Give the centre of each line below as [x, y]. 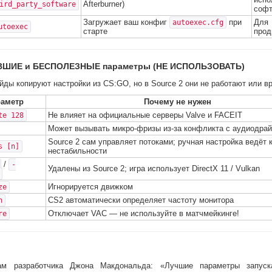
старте [95, 31]
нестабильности [77, 151]
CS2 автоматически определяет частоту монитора [141, 200]
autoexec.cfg [198, 22]
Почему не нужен [177, 102]
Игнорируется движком [90, 187]
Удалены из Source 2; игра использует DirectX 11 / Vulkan [154, 168]
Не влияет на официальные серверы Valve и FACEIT [145, 115]
